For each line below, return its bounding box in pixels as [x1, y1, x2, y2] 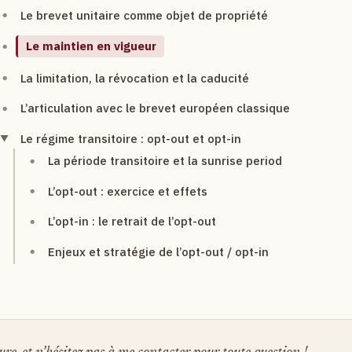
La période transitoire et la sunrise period [47, 153, 282, 169]
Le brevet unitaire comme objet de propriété [20, 7, 268, 23]
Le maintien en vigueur [25, 38, 156, 54]
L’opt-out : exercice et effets [47, 183, 207, 199]
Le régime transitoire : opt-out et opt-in [20, 130, 241, 146]
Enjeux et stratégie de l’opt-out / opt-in [47, 244, 269, 259]
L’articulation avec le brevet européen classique [20, 101, 290, 116]
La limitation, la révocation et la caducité [20, 70, 249, 86]
